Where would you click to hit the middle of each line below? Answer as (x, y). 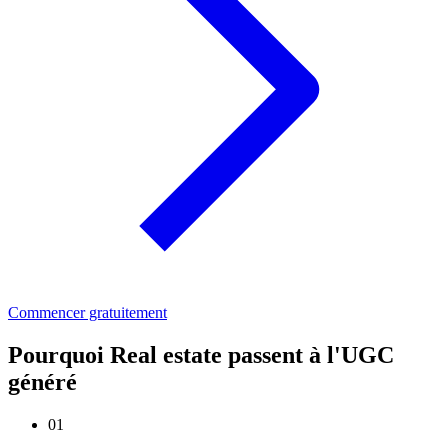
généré (42, 382)
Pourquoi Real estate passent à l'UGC (201, 355)
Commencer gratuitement (87, 313)
